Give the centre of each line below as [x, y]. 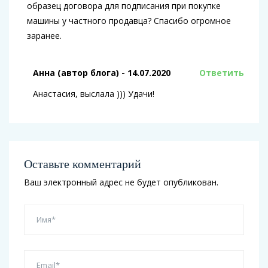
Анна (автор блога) [76, 72]
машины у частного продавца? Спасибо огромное [129, 20]
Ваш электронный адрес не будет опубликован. [121, 182]
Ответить [222, 72]
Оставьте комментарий [83, 164]
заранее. [44, 35]
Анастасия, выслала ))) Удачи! [94, 93]
